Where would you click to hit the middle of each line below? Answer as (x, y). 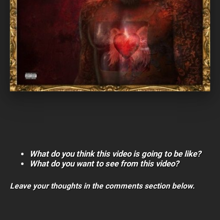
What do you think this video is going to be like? (115, 153)
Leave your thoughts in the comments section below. (102, 186)
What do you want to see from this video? (104, 163)
